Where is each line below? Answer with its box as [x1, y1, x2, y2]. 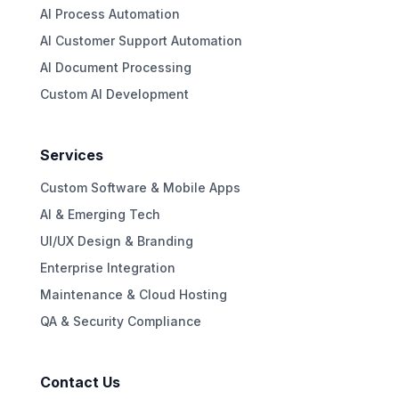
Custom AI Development [39, 85, 189, 102]
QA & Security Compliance [39, 313, 201, 329]
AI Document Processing [39, 59, 191, 75]
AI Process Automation [39, 5, 180, 21]
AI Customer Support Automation [39, 32, 242, 48]
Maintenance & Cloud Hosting [39, 287, 227, 302]
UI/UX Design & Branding [39, 233, 193, 248]
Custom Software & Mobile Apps [39, 180, 240, 195]
